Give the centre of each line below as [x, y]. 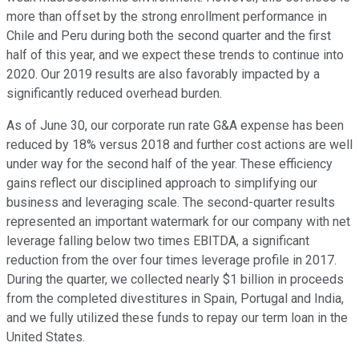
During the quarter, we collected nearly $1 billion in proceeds [175, 280]
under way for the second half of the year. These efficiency [169, 164]
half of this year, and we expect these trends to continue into [175, 55]
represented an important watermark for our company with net [178, 222]
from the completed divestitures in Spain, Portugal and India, [175, 299]
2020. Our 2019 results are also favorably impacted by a [163, 75]
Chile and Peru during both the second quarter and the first [169, 36]
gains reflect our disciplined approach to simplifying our [162, 184]
